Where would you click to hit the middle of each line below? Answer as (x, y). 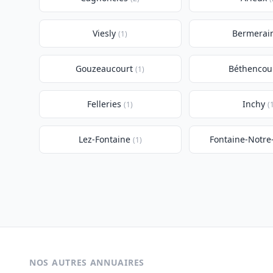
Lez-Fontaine (104, 139)
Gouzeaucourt (105, 69)
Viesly (105, 33)
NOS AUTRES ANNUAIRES (87, 262)
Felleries (105, 104)
